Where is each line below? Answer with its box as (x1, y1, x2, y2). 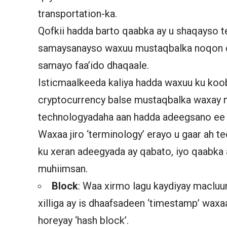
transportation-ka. (38, 7, 118, 20)
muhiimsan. (38, 162, 88, 175)
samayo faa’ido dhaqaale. (38, 59, 149, 71)
